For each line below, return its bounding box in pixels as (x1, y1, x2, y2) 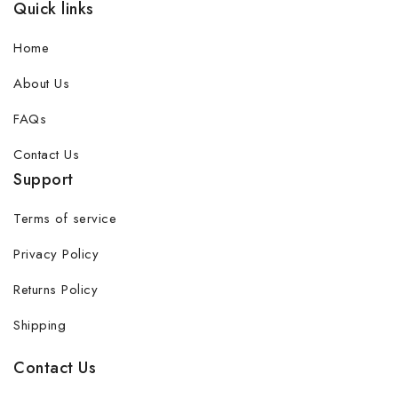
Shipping (13, 314, 66, 335)
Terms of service (13, 208, 116, 228)
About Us (13, 73, 69, 93)
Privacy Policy (13, 243, 99, 264)
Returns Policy (13, 279, 98, 299)
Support (13, 168, 74, 191)
